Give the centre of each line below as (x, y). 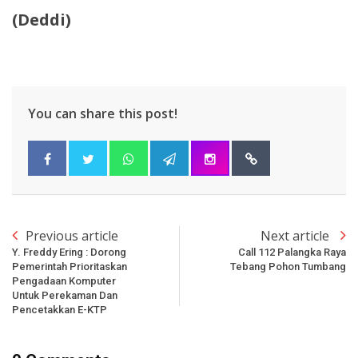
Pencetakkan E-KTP (60, 309)
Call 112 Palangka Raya (292, 252)
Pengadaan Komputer (64, 280)
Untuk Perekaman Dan (65, 295)
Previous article (72, 235)
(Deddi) (42, 19)
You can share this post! (103, 113)
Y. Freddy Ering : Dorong (69, 252)
